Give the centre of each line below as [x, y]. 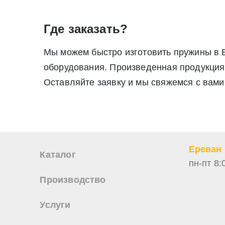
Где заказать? [86, 29]
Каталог [58, 155]
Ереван [205, 149]
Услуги [55, 205]
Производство [73, 180]
